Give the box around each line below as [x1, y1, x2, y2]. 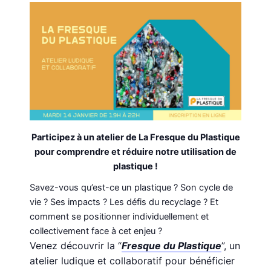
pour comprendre [34, 146, 111, 158]
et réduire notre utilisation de [111, 146, 237, 158]
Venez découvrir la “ [30, 240, 122, 252]
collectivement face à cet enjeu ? [30, 226, 163, 237]
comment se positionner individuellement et [30, 211, 209, 223]
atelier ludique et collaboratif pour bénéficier [30, 255, 235, 267]
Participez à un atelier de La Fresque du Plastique [31, 132, 240, 143]
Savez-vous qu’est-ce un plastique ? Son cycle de [30, 182, 233, 194]
